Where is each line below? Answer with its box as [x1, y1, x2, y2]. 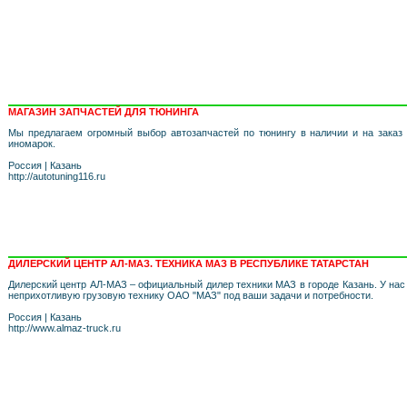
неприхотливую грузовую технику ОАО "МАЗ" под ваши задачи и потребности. [8, 290, 373, 301]
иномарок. [8, 138, 55, 149]
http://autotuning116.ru [8, 171, 105, 182]
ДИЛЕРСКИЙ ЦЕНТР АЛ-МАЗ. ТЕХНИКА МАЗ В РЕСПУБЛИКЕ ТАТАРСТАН [8, 258, 369, 269]
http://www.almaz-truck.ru [8, 323, 121, 333]
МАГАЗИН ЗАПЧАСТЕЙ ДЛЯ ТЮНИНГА [8, 106, 199, 117]
